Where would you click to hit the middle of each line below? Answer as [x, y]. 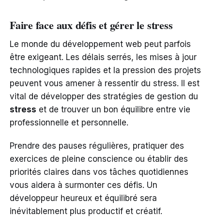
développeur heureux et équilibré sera [83, 198]
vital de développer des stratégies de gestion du [104, 96]
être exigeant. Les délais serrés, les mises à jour [103, 57]
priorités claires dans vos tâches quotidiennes [99, 172]
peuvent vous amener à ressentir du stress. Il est [105, 83]
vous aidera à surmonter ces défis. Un [84, 185]
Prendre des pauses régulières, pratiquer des [97, 146]
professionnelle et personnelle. [69, 122]
